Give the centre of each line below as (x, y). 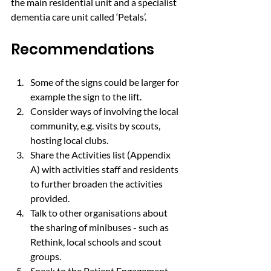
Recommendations (83, 49)
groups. (46, 256)
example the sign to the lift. (86, 96)
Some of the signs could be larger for (106, 82)
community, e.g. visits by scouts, (96, 126)
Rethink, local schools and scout (97, 242)
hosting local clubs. (69, 140)
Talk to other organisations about (100, 213)
